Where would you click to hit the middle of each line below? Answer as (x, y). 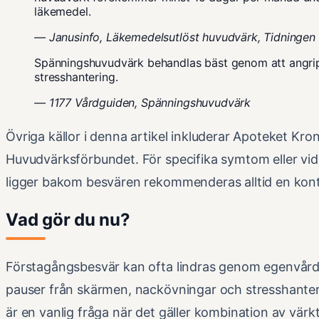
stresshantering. (76, 77)
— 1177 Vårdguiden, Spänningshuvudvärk (143, 103)
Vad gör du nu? (68, 220)
